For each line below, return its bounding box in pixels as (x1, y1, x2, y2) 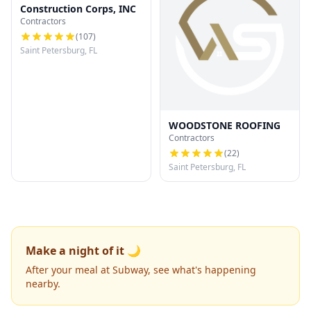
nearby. (26, 277, 60, 290)
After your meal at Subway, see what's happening (26, 263, 256, 276)
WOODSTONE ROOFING (169, 119, 280, 132)
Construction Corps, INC (20, 2, 136, 15)
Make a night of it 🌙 (26, 243, 141, 258)
